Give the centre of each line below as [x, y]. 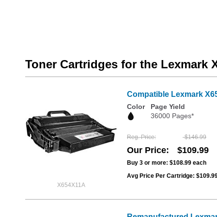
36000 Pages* [172, 116]
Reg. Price [141, 137]
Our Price [147, 150]
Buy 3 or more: [148, 163]
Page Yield [168, 107]
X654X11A [71, 185]
